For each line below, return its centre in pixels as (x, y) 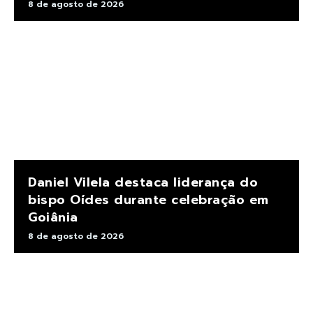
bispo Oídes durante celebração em (148, 200)
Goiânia (53, 218)
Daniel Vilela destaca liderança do (143, 183)
